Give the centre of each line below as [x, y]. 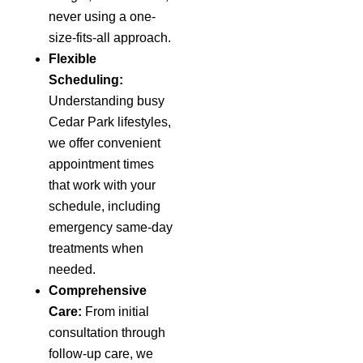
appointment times [101, 164]
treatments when [96, 248]
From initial [115, 311]
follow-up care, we [101, 353]
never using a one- [102, 16]
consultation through [107, 332]
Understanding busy [107, 100]
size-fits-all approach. [110, 37]
